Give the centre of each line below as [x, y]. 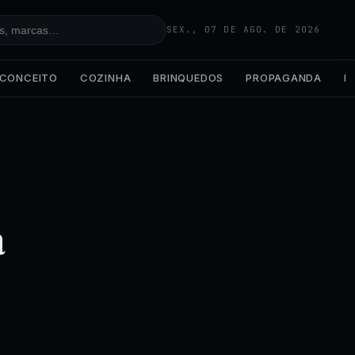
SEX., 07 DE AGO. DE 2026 [243, 29]
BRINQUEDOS [189, 78]
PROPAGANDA [284, 78]
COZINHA [105, 78]
